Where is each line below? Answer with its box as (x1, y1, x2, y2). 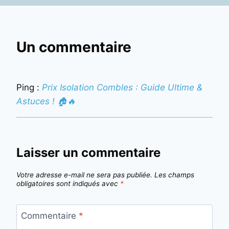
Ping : (16, 82, 42, 93)
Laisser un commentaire (16, 145, 161, 160)
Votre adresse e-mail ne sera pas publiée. (16, 170, 152, 179)
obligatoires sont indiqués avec (16, 179, 120, 188)
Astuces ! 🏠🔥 (16, 96, 76, 106)
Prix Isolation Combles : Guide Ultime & (42, 82, 202, 93)
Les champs (154, 170, 194, 179)
